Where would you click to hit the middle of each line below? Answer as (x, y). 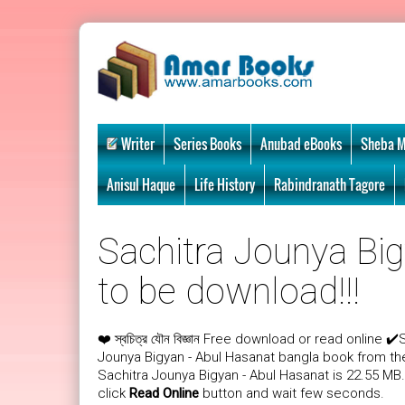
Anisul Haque (141, 184)
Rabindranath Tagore (330, 184)
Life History (225, 184)
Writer (138, 143)
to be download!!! (229, 291)
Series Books (207, 143)
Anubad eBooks (301, 143)
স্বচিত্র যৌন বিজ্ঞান (157, 339)
